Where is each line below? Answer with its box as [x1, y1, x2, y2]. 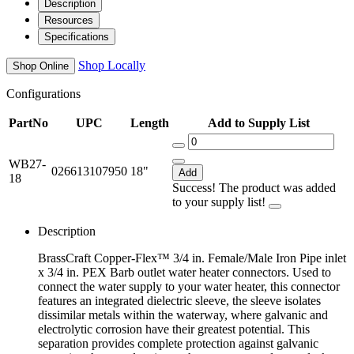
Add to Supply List [208, 116, 310, 130]
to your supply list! [172, 195, 269, 209]
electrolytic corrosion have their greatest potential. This [38, 322, 310, 337]
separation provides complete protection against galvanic [38, 337, 318, 351]
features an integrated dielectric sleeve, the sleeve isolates [38, 294, 321, 308]
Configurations [6, 87, 81, 101]
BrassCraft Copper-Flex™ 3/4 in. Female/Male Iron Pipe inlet [38, 251, 346, 265]
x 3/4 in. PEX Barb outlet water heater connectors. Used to [38, 265, 331, 280]
